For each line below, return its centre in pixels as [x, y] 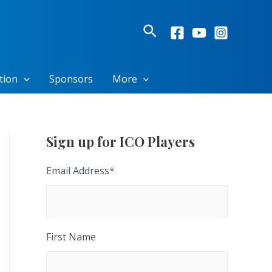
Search [166, 31]
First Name [71, 236]
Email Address [78, 170]
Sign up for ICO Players [121, 141]
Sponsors [71, 79]
